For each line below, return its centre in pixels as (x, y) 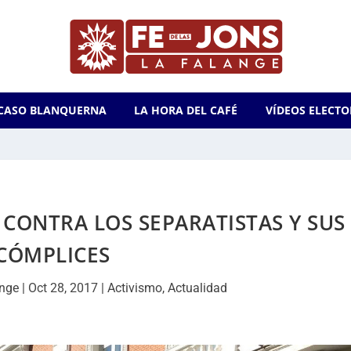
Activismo (135, 288)
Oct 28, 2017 (63, 288)
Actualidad (198, 288)
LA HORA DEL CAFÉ (186, 110)
